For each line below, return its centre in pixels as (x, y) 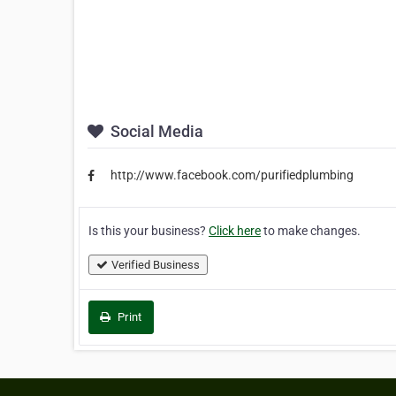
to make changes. (311, 230)
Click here (235, 230)
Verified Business (156, 264)
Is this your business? (148, 230)
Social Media (155, 131)
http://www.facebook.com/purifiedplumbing (232, 175)
